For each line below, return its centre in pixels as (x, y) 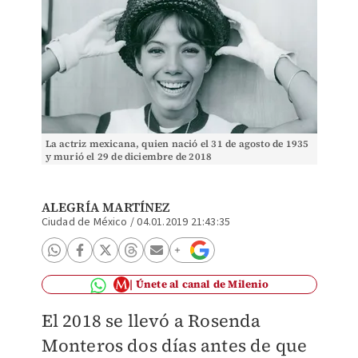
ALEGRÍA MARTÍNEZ (105, 207)
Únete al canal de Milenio (202, 284)
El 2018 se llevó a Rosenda (151, 320)
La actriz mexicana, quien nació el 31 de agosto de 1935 (177, 144)
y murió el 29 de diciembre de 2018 (129, 157)
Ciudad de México (84, 222)
